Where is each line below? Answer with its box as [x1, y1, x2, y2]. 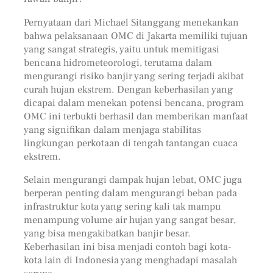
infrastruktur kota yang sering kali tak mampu [23, 199, 221, 213]
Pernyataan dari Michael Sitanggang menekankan [23, 15, 239, 29]
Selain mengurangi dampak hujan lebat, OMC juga [23, 172, 242, 186]
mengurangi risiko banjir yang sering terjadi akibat [23, 69, 244, 82]
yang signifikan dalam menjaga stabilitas [23, 122, 201, 136]
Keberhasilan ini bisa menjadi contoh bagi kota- [23, 239, 232, 253]
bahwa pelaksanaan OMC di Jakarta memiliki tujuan [23, 29, 248, 42]
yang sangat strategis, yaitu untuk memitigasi [23, 42, 219, 55]
